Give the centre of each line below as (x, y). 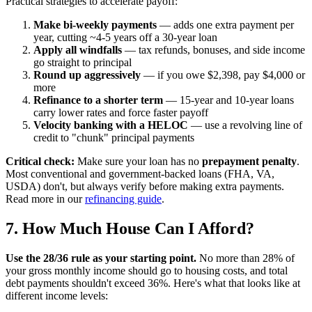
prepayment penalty (249, 162)
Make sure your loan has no (138, 162)
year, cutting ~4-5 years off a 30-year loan (125, 38)
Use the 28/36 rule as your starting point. (101, 258)
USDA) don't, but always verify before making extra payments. (145, 187)
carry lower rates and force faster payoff (121, 113)
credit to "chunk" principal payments (114, 138)
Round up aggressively (87, 75)
